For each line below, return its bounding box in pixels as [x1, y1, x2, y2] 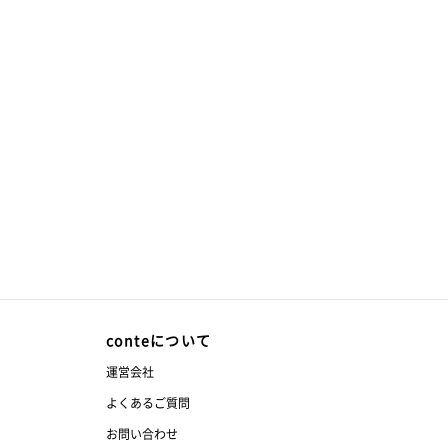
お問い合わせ [106, 425, 178, 442]
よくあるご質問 [106, 394, 190, 411]
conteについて [106, 330, 212, 350]
